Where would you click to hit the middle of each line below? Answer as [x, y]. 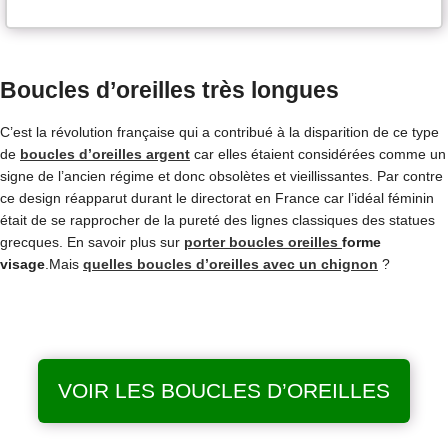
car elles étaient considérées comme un [318, 153]
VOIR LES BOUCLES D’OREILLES [224, 390]
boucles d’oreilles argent [105, 153]
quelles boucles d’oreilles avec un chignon [230, 263]
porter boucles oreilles [263, 241]
